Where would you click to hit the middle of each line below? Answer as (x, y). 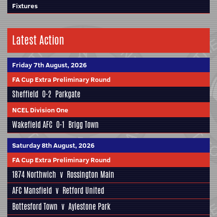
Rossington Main (91, 174)
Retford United (83, 190)
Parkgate (68, 94)
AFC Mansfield (32, 190)
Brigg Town (84, 124)
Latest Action (38, 40)
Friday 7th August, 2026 (49, 65)
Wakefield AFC (32, 124)
